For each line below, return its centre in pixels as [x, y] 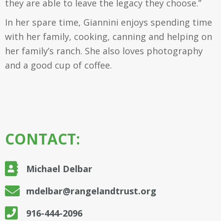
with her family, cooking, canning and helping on [109, 37]
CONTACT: [42, 139]
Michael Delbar [59, 168]
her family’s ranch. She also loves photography [104, 51]
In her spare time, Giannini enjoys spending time [109, 22]
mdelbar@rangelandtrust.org [91, 191]
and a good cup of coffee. [58, 65]
